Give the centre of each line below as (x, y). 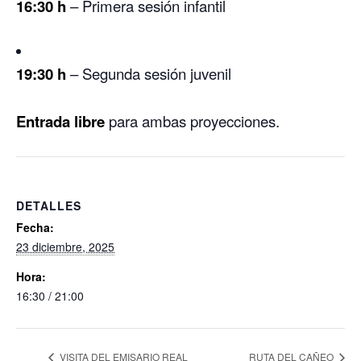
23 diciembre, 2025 (65, 246)
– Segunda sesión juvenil (149, 73)
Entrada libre (60, 121)
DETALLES (49, 205)
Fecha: (35, 227)
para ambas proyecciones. (192, 120)
